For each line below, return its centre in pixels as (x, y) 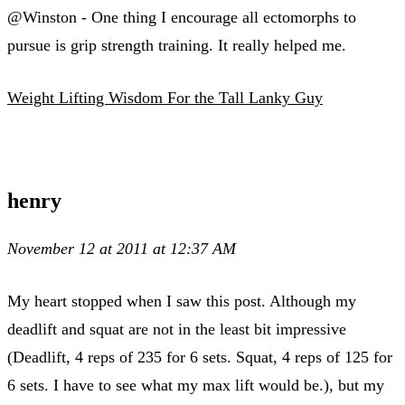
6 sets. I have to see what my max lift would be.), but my (196, 385)
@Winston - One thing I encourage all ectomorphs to (182, 17)
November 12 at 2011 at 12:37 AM (122, 248)
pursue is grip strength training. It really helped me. (177, 45)
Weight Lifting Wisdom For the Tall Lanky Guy (165, 97)
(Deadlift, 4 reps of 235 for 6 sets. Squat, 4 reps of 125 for (200, 357)
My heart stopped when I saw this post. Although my (182, 301)
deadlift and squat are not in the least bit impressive (177, 329)
